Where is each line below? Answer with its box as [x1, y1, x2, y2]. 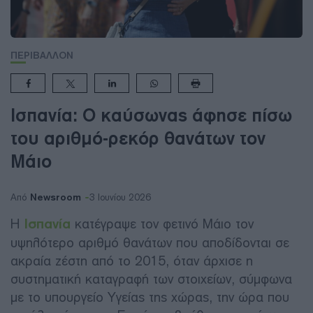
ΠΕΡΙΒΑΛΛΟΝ [10, 49, 73, 61]
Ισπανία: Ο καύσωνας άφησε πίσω [10, 104, 292, 126]
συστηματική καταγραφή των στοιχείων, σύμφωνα [10, 270, 292, 287]
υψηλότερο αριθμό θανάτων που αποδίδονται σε [10, 234, 289, 251]
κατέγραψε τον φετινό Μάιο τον [75, 215, 254, 232]
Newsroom [30, 191, 81, 203]
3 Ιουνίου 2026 [89, 191, 151, 203]
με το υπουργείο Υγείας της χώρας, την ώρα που [10, 289, 289, 305]
